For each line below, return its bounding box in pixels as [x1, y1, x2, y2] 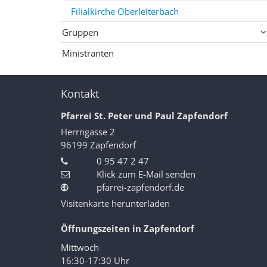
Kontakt [61, 86, 99, 101]
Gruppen [62, 26, 98, 38]
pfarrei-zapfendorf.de [97, 181, 184, 193]
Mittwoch [61, 241, 99, 253]
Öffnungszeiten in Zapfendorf [61, 222, 194, 234]
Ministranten [62, 47, 114, 59]
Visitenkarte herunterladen [61, 197, 170, 209]
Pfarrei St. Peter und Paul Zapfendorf [61, 110, 228, 122]
